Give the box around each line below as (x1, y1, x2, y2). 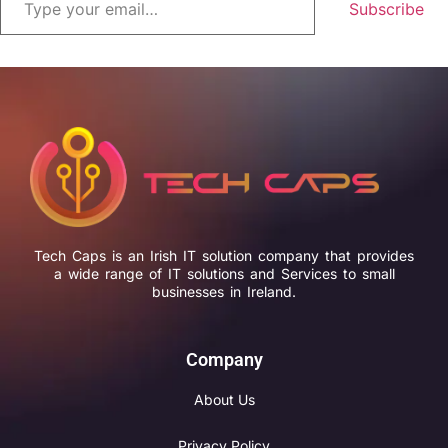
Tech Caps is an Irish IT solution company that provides (34, 247, 414, 265)
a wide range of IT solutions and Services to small (53, 265, 395, 283)
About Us (193, 391, 255, 409)
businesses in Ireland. (152, 283, 296, 301)
